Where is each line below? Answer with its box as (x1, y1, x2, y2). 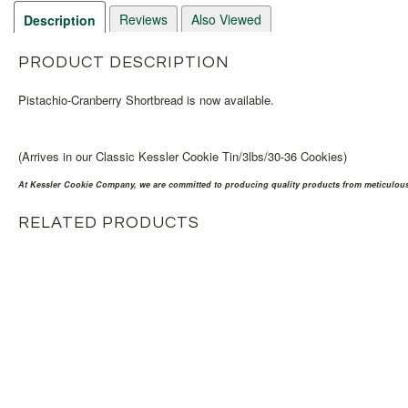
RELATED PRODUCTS (18, 214, 199, 231)
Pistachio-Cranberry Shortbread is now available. (18, 91, 274, 108)
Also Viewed (191, 10, 261, 28)
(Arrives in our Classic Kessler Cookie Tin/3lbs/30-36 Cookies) (18, 148, 347, 165)
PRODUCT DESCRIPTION (18, 54, 229, 71)
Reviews (119, 10, 168, 28)
